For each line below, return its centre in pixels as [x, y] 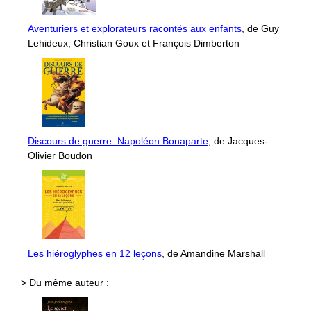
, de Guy [260, 28]
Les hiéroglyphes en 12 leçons [95, 253]
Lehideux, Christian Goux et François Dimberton [134, 43]
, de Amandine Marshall [213, 253]
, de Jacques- [238, 141]
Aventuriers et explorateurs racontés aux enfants [135, 28]
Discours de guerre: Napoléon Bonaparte [118, 141]
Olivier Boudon [60, 155]
